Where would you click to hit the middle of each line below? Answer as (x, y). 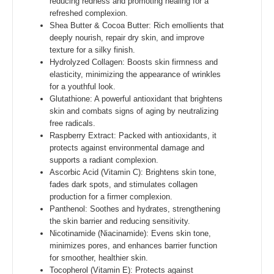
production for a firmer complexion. (111, 197)
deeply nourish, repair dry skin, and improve (127, 38)
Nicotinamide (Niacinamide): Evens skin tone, (130, 233)
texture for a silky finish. (92, 50)
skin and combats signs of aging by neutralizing (134, 111)
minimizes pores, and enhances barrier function (133, 246)
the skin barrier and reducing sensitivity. (120, 221)
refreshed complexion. (89, 13)
